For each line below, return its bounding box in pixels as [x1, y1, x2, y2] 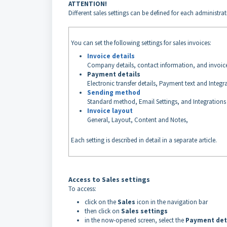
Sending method [87, 88, 140, 97]
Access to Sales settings [68, 175, 150, 184]
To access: [68, 184, 96, 193]
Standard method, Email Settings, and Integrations [87, 97, 226, 106]
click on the [85, 198, 118, 206]
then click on [85, 207, 121, 215]
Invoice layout [87, 106, 133, 115]
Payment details [87, 70, 140, 79]
